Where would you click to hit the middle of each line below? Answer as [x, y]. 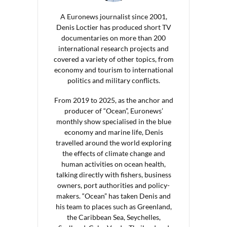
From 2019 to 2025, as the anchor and [113, 100]
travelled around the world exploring [113, 142]
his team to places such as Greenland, [113, 206]
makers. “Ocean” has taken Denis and [113, 196]
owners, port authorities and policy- [113, 185]
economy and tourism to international [113, 69]
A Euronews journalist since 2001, [113, 16]
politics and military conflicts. [113, 80]
